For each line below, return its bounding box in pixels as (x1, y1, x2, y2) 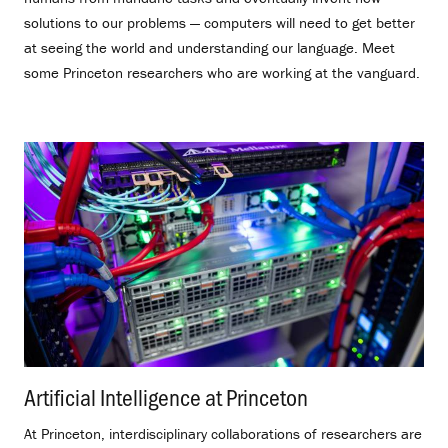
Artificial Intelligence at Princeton (24, 381, 308, 413)
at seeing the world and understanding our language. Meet (24, 37, 395, 57)
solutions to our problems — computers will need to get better (24, 12, 415, 32)
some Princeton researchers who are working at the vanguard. (24, 62, 420, 82)
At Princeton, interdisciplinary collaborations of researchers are (24, 424, 422, 444)
